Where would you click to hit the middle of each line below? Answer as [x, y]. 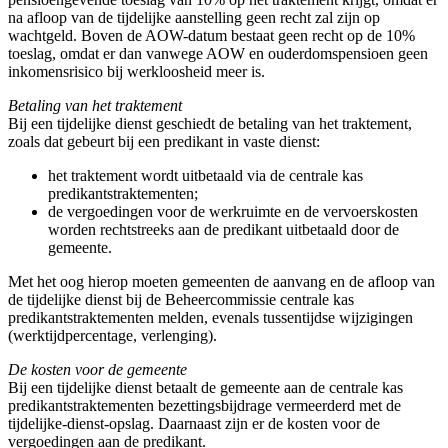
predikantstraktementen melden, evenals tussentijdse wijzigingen [210, 317]
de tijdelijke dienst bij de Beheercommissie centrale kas [181, 299]
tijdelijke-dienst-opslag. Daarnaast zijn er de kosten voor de [194, 423]
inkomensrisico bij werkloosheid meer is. [136, 71]
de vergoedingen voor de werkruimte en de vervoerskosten [233, 211]
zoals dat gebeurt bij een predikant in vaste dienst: [164, 141]
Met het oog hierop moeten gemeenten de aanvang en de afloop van [221, 281]
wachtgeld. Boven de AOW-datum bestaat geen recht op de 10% [211, 35]
